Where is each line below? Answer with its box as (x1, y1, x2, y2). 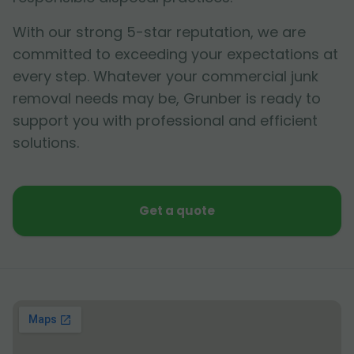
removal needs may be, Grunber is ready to (13, 88, 321, 108)
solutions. (13, 132, 79, 153)
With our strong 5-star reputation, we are (13, 21, 306, 42)
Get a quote (139, 201, 215, 219)
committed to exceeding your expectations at (13, 43, 338, 64)
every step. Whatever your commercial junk (13, 66, 318, 86)
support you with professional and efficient (13, 110, 318, 130)
